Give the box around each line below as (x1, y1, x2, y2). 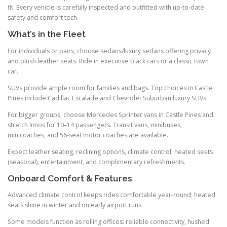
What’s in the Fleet (8, 29, 86, 40)
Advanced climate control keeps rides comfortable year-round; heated (8, 191, 215, 200)
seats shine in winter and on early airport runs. (8, 201, 143, 210)
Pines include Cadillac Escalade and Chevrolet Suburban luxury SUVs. (8, 93, 208, 102)
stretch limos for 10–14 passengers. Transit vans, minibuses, (8, 120, 182, 129)
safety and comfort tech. (8, 13, 79, 22)
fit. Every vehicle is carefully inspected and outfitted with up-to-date (8, 3, 204, 12)
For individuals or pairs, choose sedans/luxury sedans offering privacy (8, 46, 211, 55)
